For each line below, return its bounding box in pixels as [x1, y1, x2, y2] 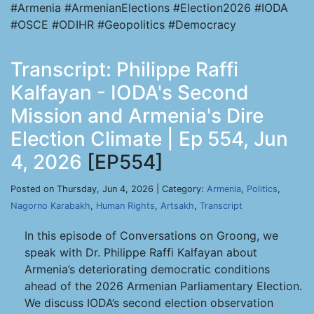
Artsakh [161, 200, 194, 211]
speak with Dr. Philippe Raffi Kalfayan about [25, 245, 257, 259]
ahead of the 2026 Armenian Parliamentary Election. [25, 279, 302, 293]
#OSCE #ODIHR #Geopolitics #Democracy [11, 18, 236, 32]
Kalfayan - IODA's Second [11, 81, 249, 104]
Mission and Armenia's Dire [11, 104, 264, 128]
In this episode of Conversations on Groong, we [25, 228, 278, 243]
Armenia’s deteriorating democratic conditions [25, 262, 270, 276]
